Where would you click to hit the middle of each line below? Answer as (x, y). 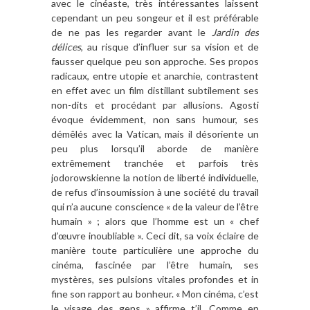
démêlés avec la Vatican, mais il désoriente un (155, 134)
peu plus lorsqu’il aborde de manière (155, 148)
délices (66, 46)
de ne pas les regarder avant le (131, 32)
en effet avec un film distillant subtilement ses (155, 90)
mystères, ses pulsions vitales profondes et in (155, 279)
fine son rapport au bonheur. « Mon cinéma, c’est (155, 293)
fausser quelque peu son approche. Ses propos (155, 61)
